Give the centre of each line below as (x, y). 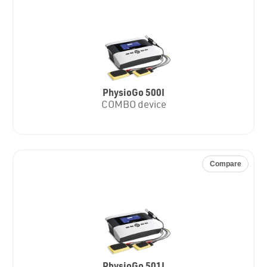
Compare (225, 164)
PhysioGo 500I (133, 94)
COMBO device (133, 105)
